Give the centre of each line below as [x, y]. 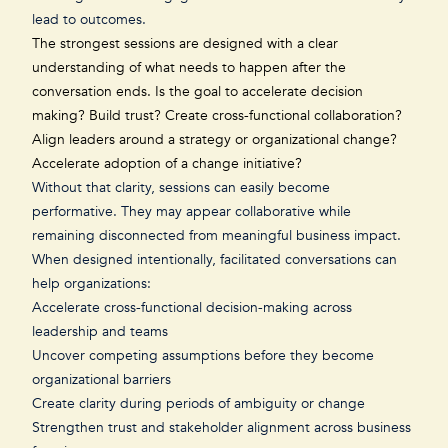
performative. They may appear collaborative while [191, 211]
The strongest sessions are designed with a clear [185, 43]
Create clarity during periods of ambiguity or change [198, 403]
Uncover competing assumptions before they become [203, 355]
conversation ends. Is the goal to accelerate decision [197, 91]
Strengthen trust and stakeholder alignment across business [221, 427]
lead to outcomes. [91, 19]
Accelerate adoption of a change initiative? [169, 163]
